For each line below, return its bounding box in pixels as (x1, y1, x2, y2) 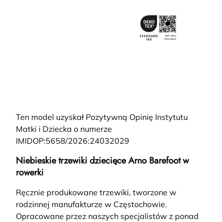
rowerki (16, 166, 44, 179)
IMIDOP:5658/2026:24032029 (16, 136, 129, 146)
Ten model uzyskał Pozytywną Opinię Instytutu (16, 112, 188, 122)
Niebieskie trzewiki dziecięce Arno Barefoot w (16, 154, 189, 167)
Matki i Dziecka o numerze (16, 124, 112, 134)
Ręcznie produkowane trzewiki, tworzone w (16, 187, 176, 198)
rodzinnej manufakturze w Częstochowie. (16, 199, 167, 210)
